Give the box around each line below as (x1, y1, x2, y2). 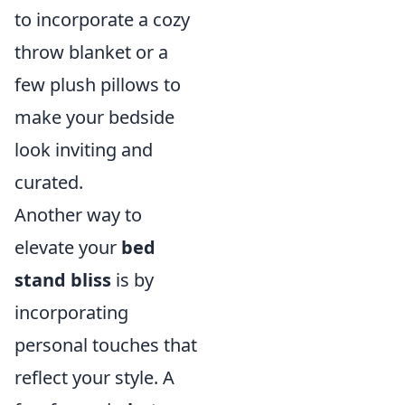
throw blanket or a (14, 40, 168, 64)
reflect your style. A (14, 365, 174, 390)
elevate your (14, 235, 121, 259)
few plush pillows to (14, 72, 181, 97)
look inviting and (14, 137, 153, 162)
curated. (14, 170, 83, 194)
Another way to (14, 202, 142, 227)
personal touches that (14, 333, 197, 357)
